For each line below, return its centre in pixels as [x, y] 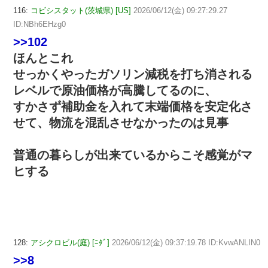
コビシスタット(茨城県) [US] [81, 11]
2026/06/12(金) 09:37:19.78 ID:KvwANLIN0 [186, 243]
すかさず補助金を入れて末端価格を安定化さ [133, 107]
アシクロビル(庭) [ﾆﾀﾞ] [70, 243]
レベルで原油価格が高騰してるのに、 [115, 91]
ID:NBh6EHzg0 [39, 25]
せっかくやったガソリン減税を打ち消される [133, 74]
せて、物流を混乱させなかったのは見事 [121, 123]
